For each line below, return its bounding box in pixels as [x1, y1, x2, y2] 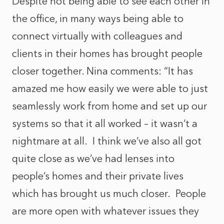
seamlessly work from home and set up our [12, 100, 207, 112]
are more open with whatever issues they [12, 205, 199, 217]
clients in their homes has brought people [12, 47, 202, 59]
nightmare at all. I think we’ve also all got [12, 135, 201, 147]
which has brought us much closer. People [12, 187, 206, 199]
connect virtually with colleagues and [12, 30, 182, 42]
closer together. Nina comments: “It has [12, 65, 193, 77]
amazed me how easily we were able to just [12, 82, 208, 94]
